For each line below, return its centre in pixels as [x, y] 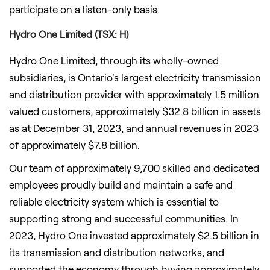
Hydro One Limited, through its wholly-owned [114, 60]
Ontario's [98, 77]
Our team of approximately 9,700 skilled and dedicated [134, 167]
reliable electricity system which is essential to [114, 201]
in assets [240, 111]
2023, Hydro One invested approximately [103, 235]
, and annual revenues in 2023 [190, 127]
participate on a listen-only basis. [84, 9]
